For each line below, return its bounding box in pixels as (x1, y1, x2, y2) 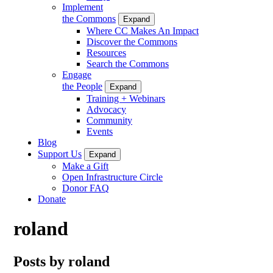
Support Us (38, 148, 82, 159)
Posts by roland (13, 253, 110, 269)
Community (87, 115, 132, 126)
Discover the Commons (87, 36, 177, 47)
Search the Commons (87, 58, 169, 69)
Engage (62, 69, 91, 80)
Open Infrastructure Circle (62, 171, 163, 182)
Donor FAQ (62, 182, 109, 193)
